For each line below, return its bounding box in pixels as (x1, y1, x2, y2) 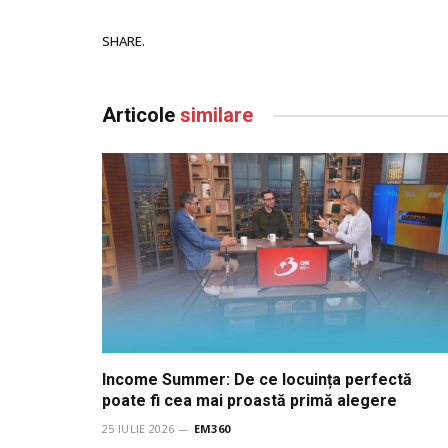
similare (180, 103, 253, 128)
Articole (102, 103, 180, 128)
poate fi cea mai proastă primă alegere (102, 391, 397, 411)
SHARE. (102, 31, 145, 50)
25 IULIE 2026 (102, 421, 175, 437)
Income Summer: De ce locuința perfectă (102, 370, 412, 390)
